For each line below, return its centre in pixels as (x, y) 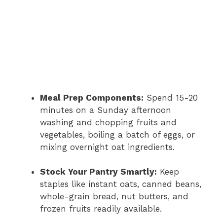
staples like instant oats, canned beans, (121, 184)
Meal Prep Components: (92, 97)
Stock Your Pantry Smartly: (98, 172)
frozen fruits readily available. (101, 209)
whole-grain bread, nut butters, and (114, 196)
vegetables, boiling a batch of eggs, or (117, 134)
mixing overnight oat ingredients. (107, 147)
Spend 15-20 (171, 97)
